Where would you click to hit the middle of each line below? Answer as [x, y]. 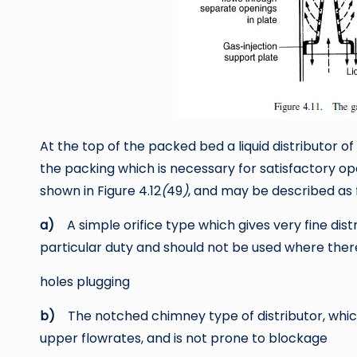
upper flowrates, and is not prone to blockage [184, 338]
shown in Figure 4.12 [100, 190]
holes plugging [85, 281]
